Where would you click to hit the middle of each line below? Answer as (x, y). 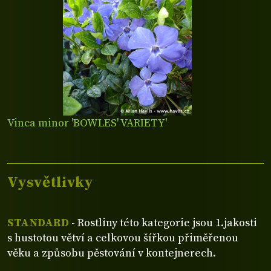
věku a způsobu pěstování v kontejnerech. (112, 253)
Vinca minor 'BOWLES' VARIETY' (87, 123)
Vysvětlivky (50, 183)
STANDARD (38, 223)
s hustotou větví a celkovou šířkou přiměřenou (123, 238)
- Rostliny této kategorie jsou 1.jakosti (163, 223)
